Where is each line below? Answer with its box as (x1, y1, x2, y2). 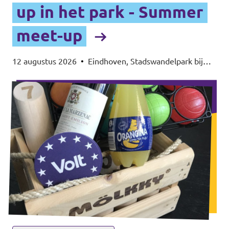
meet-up (16, 26, 82, 45)
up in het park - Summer (16, 3, 203, 21)
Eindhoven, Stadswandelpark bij (88, 57, 203, 66)
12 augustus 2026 (12, 57, 77, 66)
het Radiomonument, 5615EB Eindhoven (12, 69, 160, 79)
